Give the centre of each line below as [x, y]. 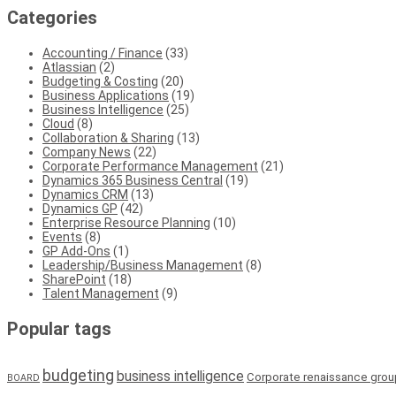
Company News [87, 152]
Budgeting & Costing [100, 81]
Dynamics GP [80, 208]
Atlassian [69, 67]
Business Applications [106, 95]
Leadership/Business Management [143, 265]
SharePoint [74, 279]
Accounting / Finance [103, 53]
